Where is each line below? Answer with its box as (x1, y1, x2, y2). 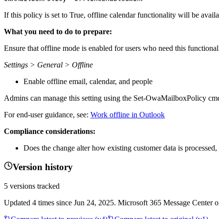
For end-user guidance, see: (4, 110, 90, 119)
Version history (13, 162, 73, 173)
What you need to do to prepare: (4, 27, 112, 36)
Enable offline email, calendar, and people (23, 77, 153, 86)
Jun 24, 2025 (74, 198, 114, 207)
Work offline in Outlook (90, 110, 165, 119)
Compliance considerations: (4, 127, 95, 135)
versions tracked (8, 181, 60, 190)
